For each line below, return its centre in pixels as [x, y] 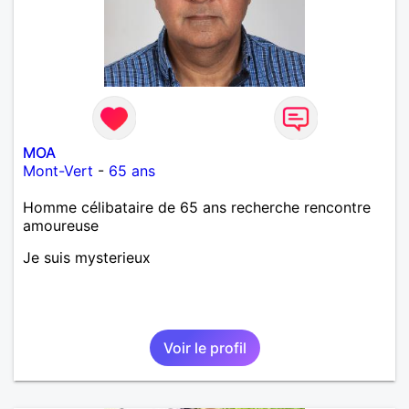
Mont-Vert [58, 170]
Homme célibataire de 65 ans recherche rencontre [197, 207]
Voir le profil [204, 347]
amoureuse [61, 225]
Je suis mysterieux [87, 257]
